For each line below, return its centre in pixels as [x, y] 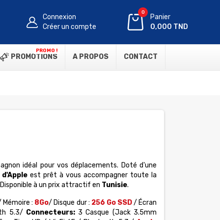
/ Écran [144, 203]
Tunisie [114, 185]
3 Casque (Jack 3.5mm [116, 212]
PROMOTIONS [33, 57]
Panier [161, 17]
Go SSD [118, 203]
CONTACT [141, 57]
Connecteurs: [50, 212]
